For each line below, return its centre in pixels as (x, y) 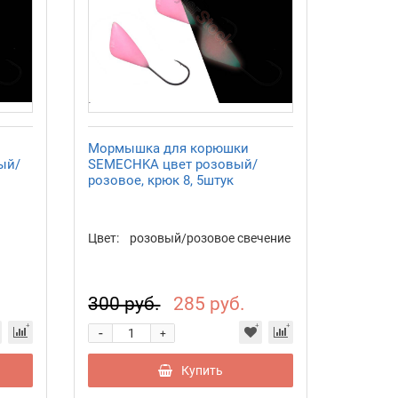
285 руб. (210, 304)
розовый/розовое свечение (211, 239)
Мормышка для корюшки (169, 149)
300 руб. (124, 304)
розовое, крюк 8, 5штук (161, 181)
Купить (203, 371)
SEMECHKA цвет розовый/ (173, 165)
